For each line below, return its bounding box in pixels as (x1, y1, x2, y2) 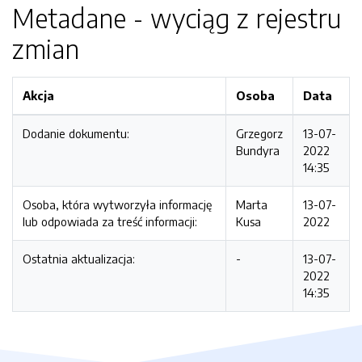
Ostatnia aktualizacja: (23, 251, 135, 266)
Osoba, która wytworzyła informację (23, 197, 212, 212)
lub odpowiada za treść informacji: (23, 214, 197, 229)
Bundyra (236, 143, 280, 158)
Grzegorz (236, 126, 283, 141)
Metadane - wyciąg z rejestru (12, 2, 341, 34)
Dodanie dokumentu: (23, 126, 129, 141)
